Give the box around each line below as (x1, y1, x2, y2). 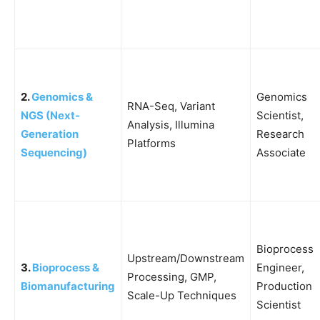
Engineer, (256, 260, 304, 274)
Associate (256, 145, 306, 159)
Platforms (127, 136, 176, 150)
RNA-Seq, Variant (127, 99, 215, 113)
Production (256, 279, 312, 293)
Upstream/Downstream (127, 251, 244, 265)
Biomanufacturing (21, 279, 115, 293)
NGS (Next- (21, 108, 80, 122)
